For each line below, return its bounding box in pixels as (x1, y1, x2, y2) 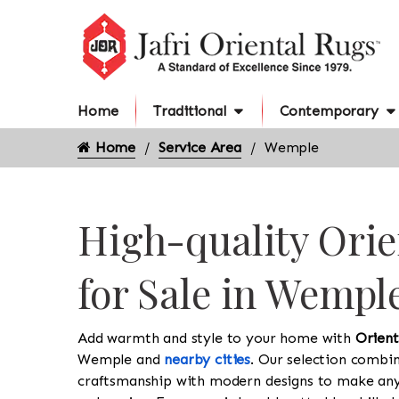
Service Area (158, 139, 241, 156)
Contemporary (279, 102, 379, 119)
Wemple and (77, 351, 165, 368)
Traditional (153, 102, 226, 119)
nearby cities (164, 351, 251, 368)
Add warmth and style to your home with (77, 330, 355, 346)
